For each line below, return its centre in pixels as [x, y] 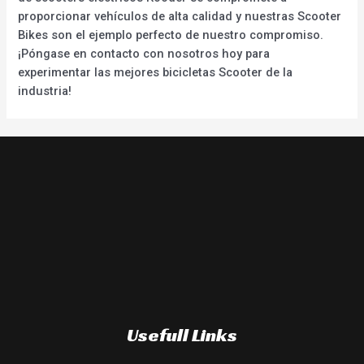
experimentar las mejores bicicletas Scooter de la [156, 72]
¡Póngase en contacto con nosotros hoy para [144, 53]
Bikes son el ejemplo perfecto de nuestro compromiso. [171, 35]
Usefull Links [182, 334]
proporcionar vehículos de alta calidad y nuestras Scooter [180, 16]
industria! [45, 91]
